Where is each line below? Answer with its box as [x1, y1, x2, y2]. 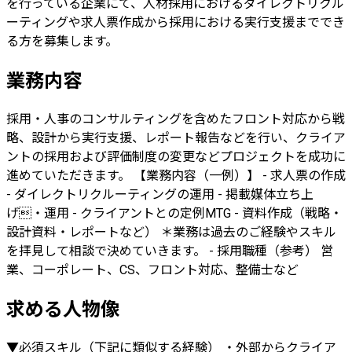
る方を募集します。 [6, 34, 118, 49]
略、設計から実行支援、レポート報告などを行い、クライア [6, 130, 346, 146]
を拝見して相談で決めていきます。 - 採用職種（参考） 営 [6, 244, 333, 259]
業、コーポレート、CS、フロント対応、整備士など [6, 262, 299, 278]
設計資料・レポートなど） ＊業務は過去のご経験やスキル [6, 225, 336, 240]
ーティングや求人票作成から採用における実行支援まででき [6, 15, 345, 31]
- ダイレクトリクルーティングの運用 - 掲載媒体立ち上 [6, 187, 313, 203]
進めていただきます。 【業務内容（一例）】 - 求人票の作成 [6, 168, 346, 184]
